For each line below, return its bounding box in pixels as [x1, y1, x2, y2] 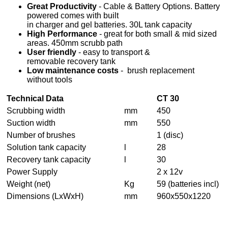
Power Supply [7, 167, 58, 176]
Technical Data [7, 94, 64, 103]
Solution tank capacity [7, 142, 87, 152]
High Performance [27, 29, 98, 38]
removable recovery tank [27, 56, 116, 66]
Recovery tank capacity [7, 155, 91, 164]
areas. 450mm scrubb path [27, 38, 123, 47]
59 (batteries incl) [157, 179, 219, 188]
